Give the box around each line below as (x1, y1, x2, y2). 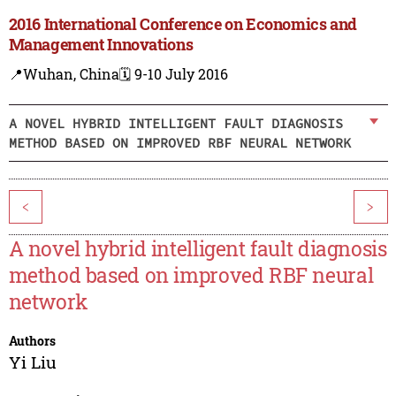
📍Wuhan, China (8, 65, 119, 84)
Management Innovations (8, 34, 194, 56)
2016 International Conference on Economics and (8, 13, 358, 35)
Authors (8, 332, 56, 350)
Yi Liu (8, 351, 57, 374)
